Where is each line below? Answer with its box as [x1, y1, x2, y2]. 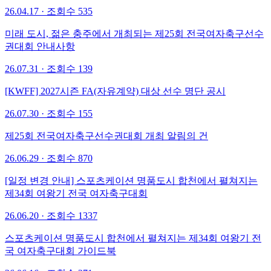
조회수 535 [47, 5, 93, 16]
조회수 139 [47, 63, 93, 74]
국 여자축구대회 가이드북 [5, 245, 116, 256]
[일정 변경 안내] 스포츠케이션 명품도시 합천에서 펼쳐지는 [5, 175, 258, 186]
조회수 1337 [47, 210, 97, 221]
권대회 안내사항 [5, 41, 75, 51]
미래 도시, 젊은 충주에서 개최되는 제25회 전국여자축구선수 [5, 28, 264, 39]
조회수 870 [47, 152, 93, 163]
